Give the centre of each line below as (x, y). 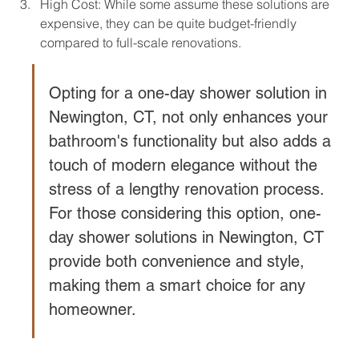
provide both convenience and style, (179, 262)
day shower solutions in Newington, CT (189, 238)
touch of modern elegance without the (186, 165)
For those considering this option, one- (185, 214)
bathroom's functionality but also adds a (192, 141)
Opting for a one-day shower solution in (190, 93)
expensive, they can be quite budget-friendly (170, 24)
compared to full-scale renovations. (141, 43)
